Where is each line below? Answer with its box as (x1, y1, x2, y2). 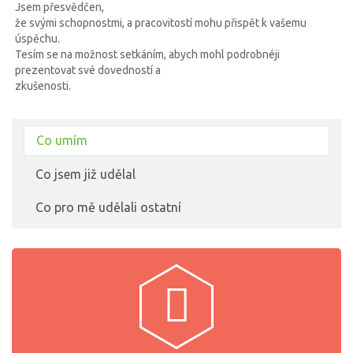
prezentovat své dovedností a (15, 63, 161, 76)
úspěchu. (15, 32, 60, 45)
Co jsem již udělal (35, 166, 136, 181)
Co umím (36, 132, 87, 147)
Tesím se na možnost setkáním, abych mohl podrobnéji (15, 47, 280, 61)
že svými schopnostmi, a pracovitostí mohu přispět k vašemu (15, 16, 307, 29)
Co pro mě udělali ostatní (35, 199, 181, 214)
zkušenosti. (15, 79, 71, 92)
